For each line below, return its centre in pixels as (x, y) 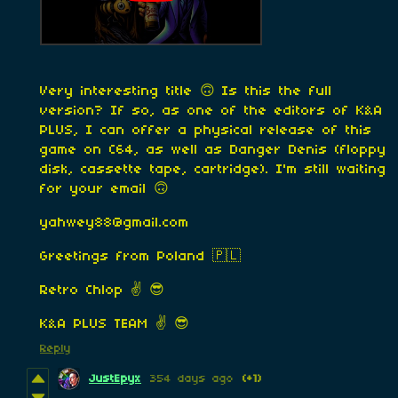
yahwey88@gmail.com (115, 223)
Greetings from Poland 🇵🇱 (140, 256)
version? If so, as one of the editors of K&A (211, 111)
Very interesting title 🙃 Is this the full (186, 91)
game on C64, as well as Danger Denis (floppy (213, 150)
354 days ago (192, 378)
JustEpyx (115, 378)
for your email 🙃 (108, 189)
